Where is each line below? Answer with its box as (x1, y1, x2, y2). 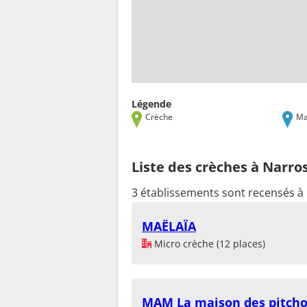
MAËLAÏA (142, 217, 196, 234)
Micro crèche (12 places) (151, 236, 265, 250)
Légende (132, 97, 171, 110)
